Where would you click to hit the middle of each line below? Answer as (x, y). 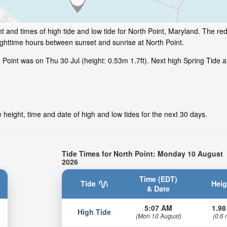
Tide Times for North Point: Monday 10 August (143, 153)
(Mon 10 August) (158, 215)
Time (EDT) (159, 179)
